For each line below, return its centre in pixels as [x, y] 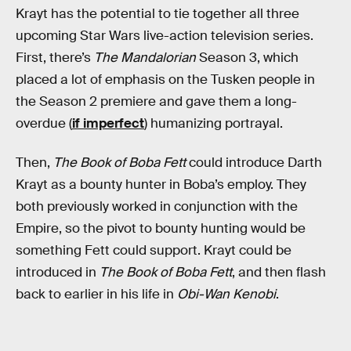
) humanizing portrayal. [213, 124]
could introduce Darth [255, 162]
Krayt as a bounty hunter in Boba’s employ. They [161, 184]
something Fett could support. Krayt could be [154, 250]
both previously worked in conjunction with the [157, 206]
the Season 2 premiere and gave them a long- [156, 102]
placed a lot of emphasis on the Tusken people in [165, 80]
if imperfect [108, 124]
